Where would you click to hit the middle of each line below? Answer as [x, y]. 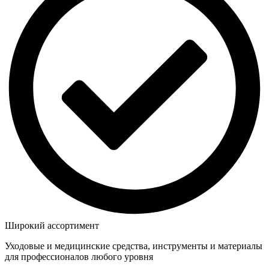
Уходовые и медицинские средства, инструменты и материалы [134, 246]
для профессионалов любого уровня [79, 257]
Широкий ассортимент [52, 226]
